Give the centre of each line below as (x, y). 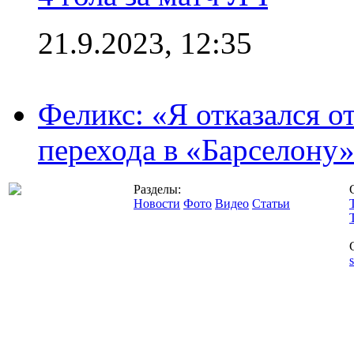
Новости (157, 203)
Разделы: (157, 189)
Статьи (271, 203)
